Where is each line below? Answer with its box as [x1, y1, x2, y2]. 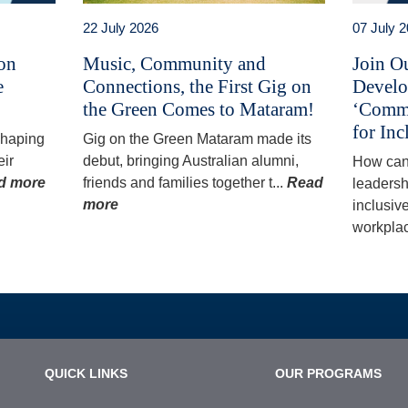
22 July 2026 [82, 19, 158, 36]
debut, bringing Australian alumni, [82, 152, 299, 168]
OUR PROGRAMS [275, 365, 382, 381]
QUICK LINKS [45, 365, 127, 381]
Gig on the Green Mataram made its [82, 130, 311, 147]
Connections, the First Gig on [82, 75, 311, 97]
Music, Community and [82, 52, 266, 75]
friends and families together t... [82, 174, 287, 190]
